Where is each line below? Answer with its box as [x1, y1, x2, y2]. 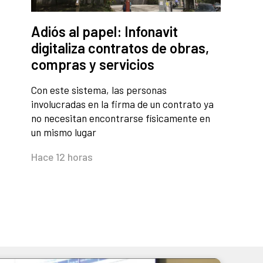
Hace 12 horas [31, 150, 93, 164]
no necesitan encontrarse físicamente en [31, 112, 210, 125]
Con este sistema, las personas [31, 83, 167, 97]
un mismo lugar [31, 126, 96, 139]
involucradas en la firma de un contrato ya [31, 97, 214, 111]
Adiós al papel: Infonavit [31, 23, 178, 41]
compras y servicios [31, 56, 154, 73]
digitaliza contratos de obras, [31, 39, 209, 57]
